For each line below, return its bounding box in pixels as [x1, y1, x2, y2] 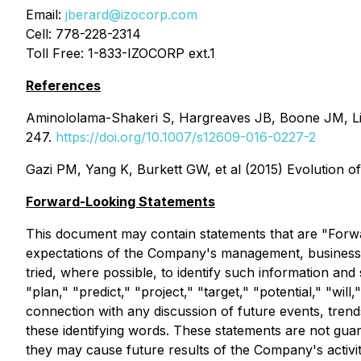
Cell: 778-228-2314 [26, 26, 141, 42]
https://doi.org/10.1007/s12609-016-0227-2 [56, 129, 316, 145]
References [26, 77, 101, 93]
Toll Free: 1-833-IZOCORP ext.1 [26, 45, 215, 61]
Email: [26, 6, 65, 23]
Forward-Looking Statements [26, 193, 215, 210]
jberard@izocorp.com [65, 6, 197, 23]
